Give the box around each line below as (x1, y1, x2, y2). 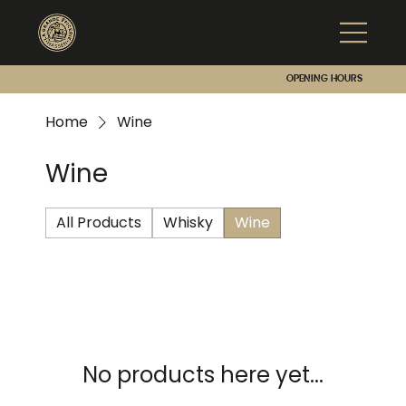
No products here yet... (82, 359, 324, 390)
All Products (55, 211, 141, 233)
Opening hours (285, 73, 362, 84)
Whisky (162, 211, 213, 233)
